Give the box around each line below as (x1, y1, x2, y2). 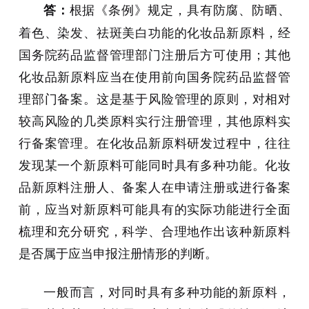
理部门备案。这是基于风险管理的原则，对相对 (18, 89, 291, 108)
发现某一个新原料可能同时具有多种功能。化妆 (18, 155, 291, 174)
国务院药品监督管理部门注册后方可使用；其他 (18, 45, 291, 63)
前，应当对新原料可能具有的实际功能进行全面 (18, 199, 291, 218)
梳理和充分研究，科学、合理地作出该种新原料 (18, 221, 291, 240)
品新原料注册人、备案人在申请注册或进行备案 (18, 177, 291, 196)
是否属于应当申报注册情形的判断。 (18, 243, 217, 262)
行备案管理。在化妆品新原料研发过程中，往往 (18, 133, 291, 152)
